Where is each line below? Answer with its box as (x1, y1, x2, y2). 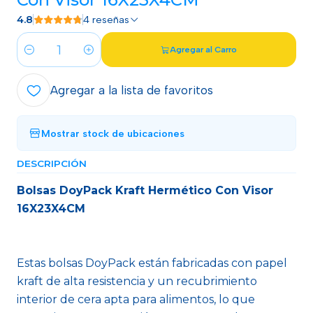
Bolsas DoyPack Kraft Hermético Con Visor (17, 184, 273, 197)
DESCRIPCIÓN (17, 158, 87, 169)
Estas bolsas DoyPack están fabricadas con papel (17, 256, 287, 270)
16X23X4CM (17, 202, 85, 215)
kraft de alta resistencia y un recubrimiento (17, 275, 257, 288)
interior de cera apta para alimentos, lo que (17, 293, 255, 306)
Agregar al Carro (170, 45, 238, 54)
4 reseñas (92, 13, 129, 26)
